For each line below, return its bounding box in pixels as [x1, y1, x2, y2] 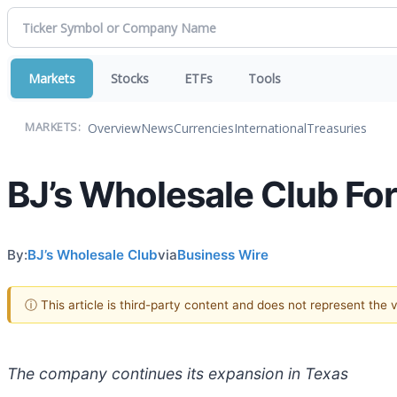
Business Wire [177, 245, 269, 263]
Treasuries [307, 119, 367, 136]
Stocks [111, 70, 149, 87]
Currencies [174, 119, 234, 136]
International [234, 119, 307, 136]
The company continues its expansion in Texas [7, 363, 348, 383]
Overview [88, 119, 141, 136]
